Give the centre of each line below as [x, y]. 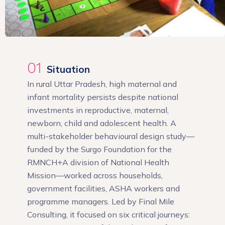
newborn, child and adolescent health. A [101, 123]
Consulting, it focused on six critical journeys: [108, 214]
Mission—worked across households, [95, 175]
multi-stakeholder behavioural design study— [110, 136]
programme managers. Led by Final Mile [100, 201]
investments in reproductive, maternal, [98, 110]
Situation [66, 69]
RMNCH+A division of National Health [98, 162]
